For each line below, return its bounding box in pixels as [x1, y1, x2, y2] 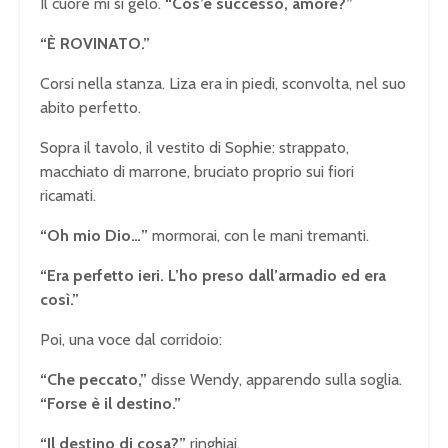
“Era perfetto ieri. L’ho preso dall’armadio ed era [40, 266, 386, 286]
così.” [40, 290, 79, 310]
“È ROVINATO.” [40, 34, 150, 54]
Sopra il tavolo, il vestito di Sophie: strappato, [40, 138, 349, 158]
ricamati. [40, 186, 96, 206]
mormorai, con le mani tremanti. [148, 226, 369, 246]
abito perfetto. [40, 98, 141, 118]
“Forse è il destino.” [40, 394, 181, 414]
